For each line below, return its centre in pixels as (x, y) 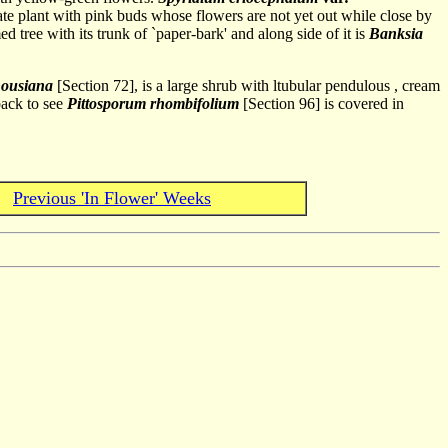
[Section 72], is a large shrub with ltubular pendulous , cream (246, 85)
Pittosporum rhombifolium (153, 103)
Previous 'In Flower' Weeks (112, 198)
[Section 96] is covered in (321, 103)
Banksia (396, 33)
